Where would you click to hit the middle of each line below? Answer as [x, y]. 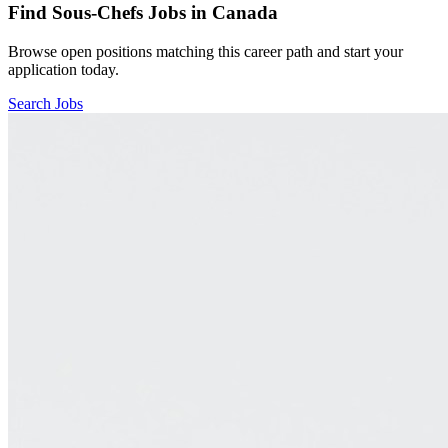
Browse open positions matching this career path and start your [205, 51]
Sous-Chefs [97, 13]
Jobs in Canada [210, 13]
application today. [63, 69]
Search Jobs [45, 103]
